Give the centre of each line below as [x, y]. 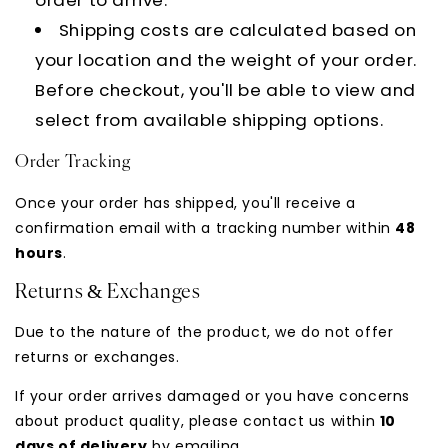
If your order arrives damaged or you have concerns [213, 395]
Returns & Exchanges [109, 292]
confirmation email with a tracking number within [205, 227]
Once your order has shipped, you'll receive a [186, 202]
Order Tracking [74, 162]
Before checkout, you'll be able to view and [225, 89]
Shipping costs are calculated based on [237, 29]
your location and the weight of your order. [226, 59]
